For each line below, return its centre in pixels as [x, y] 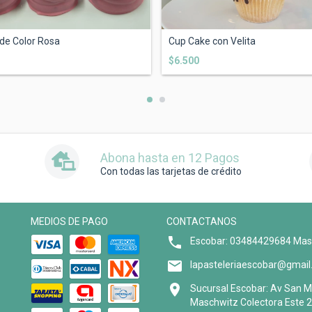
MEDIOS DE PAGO [69, 222]
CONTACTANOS [202, 222]
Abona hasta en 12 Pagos [170, 158]
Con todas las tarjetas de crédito [171, 172]
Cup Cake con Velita [212, 41]
